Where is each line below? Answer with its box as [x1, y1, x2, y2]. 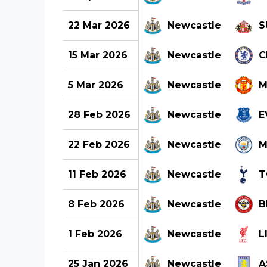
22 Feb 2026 [67, 138, 130, 150]
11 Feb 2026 [67, 168, 126, 180]
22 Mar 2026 [67, 19, 130, 31]
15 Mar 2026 [67, 49, 128, 61]
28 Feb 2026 [67, 108, 131, 120]
